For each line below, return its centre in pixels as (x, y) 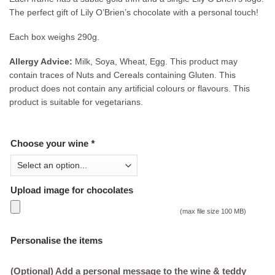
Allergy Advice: (41, 61)
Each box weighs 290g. (54, 37)
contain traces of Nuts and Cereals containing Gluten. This (122, 75)
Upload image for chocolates (72, 191)
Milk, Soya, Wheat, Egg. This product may (155, 61)
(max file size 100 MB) (213, 211)
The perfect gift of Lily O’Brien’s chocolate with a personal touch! (134, 12)
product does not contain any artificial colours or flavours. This (130, 88)
